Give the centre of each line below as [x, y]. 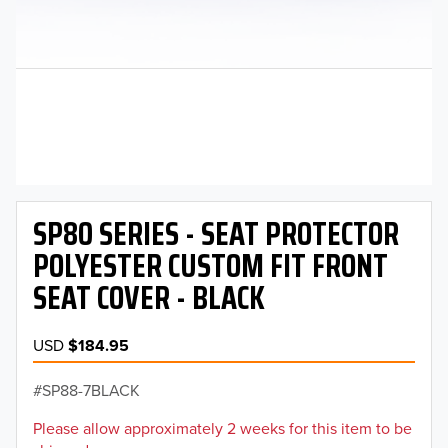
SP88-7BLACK [91, 389]
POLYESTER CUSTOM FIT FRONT [210, 265]
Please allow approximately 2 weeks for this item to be [222, 427]
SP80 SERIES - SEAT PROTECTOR [216, 233]
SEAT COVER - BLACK [149, 297]
